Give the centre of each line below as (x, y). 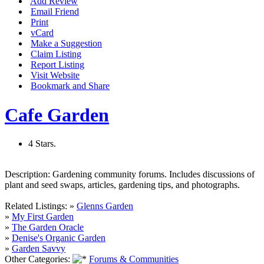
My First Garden (43, 217)
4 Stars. (42, 144)
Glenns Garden (105, 206)
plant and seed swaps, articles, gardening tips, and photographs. (122, 185)
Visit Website (55, 75)
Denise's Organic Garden (59, 238)
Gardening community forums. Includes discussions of (152, 174)
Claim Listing (56, 54)
